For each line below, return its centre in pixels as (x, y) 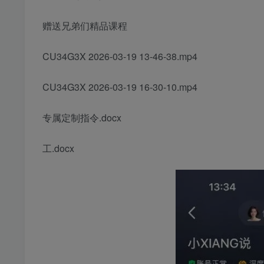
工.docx (58, 148)
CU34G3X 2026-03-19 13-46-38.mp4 (120, 57)
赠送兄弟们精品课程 (85, 26)
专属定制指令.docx (82, 118)
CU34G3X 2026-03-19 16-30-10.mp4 (120, 87)
